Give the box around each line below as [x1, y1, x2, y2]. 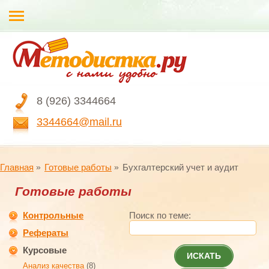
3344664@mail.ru [37, 116, 122, 128]
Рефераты [23, 228, 68, 238]
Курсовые [23, 245, 67, 255]
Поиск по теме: [129, 210, 198, 220]
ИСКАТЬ [186, 251, 221, 261]
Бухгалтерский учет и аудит [122, 162, 238, 172]
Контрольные [23, 210, 83, 220]
